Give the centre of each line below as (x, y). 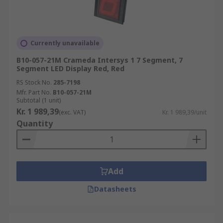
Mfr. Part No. (34, 92)
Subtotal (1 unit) (39, 100)
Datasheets (115, 189)
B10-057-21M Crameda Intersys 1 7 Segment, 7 (100, 60)
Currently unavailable (65, 43)
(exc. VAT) (72, 112)
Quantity (35, 123)
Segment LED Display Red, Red (70, 68)
